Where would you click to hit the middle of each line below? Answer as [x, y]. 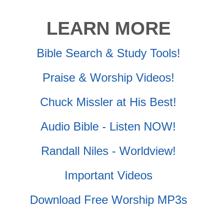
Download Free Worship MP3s [108, 199]
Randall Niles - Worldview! [108, 151]
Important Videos [108, 175]
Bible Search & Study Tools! [108, 53]
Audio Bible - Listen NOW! [109, 126]
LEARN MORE [108, 28]
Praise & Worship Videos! [108, 77]
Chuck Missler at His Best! [109, 102]
